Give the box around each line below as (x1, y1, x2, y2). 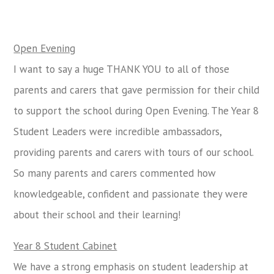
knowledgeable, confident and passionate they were (13, 187, 248, 201)
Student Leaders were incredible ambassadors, (13, 125, 222, 139)
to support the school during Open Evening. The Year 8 (13, 104, 259, 118)
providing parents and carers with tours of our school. (13, 146, 254, 160)
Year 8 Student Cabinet (13, 239, 117, 253)
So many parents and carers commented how (13, 166, 217, 180)
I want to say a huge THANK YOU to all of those (13, 62, 230, 76)
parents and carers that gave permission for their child (13, 83, 260, 97)
